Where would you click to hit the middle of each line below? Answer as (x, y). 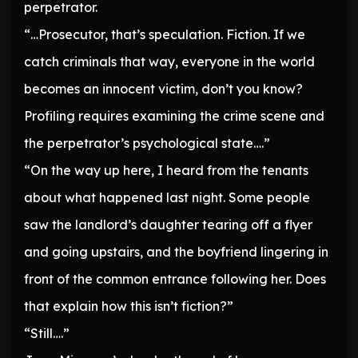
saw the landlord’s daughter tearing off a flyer (168, 225)
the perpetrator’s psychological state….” (147, 143)
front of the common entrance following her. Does (175, 279)
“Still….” (47, 334)
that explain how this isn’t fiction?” (129, 306)
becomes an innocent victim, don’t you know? (163, 89)
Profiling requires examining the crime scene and (174, 116)
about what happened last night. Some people (167, 198)
